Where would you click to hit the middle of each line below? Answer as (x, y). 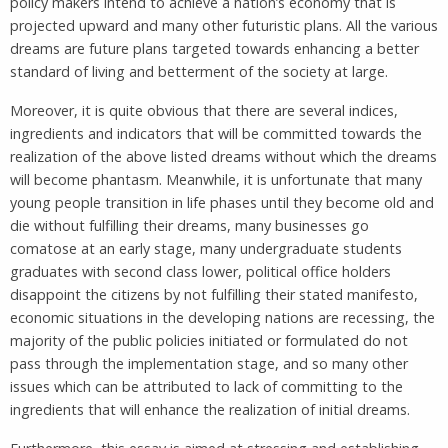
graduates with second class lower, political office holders (200, 271)
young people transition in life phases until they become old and (222, 202)
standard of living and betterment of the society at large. (199, 71)
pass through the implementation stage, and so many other (209, 363)
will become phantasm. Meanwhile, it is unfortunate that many (216, 179)
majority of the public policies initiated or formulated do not (209, 340)
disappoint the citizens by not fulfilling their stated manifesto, (214, 294)
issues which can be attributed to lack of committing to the (206, 386)
